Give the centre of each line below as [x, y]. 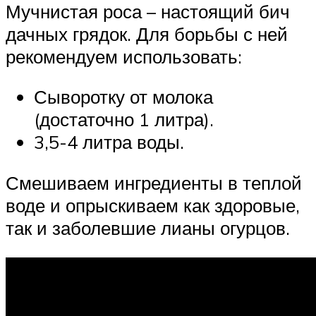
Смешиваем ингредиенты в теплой [154, 183]
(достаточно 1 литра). [124, 120]
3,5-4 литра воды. [109, 142]
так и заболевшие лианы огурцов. [148, 228]
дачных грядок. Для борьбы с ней [147, 34]
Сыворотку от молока [123, 97]
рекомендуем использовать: [124, 56]
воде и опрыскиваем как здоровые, [153, 206]
